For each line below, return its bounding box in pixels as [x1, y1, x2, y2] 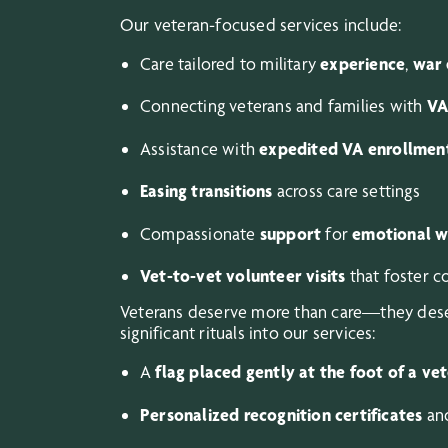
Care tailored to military [140, 52, 321, 74]
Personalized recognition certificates [140, 404, 423, 426]
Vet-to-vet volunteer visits [140, 265, 346, 287]
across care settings [272, 180, 420, 202]
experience [320, 52, 406, 74]
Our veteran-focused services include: [120, 13, 402, 35]
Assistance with [140, 137, 260, 159]
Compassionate [140, 222, 260, 244]
